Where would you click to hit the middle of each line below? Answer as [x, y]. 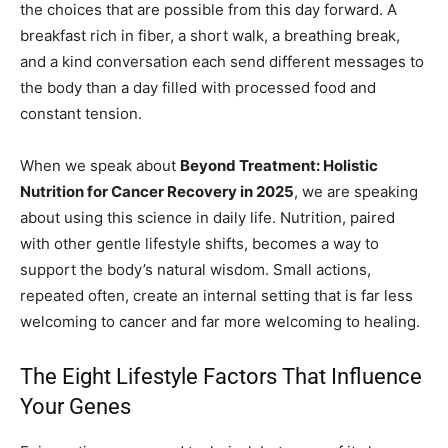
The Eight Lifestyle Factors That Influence [221, 377]
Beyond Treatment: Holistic [279, 166]
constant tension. [81, 114]
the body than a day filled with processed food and [198, 88]
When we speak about [100, 166]
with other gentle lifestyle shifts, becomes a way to [199, 244]
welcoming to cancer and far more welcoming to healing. [220, 322]
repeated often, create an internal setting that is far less [216, 296]
